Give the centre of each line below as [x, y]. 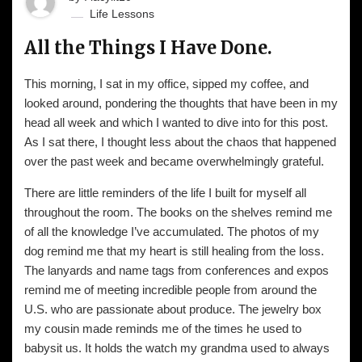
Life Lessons [122, 14]
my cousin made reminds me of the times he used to [163, 328]
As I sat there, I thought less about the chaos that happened [180, 142]
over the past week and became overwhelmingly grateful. [176, 161]
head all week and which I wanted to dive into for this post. [176, 122]
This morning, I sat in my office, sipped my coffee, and [166, 84]
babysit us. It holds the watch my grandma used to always [177, 348]
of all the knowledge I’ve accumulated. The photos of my [172, 232]
